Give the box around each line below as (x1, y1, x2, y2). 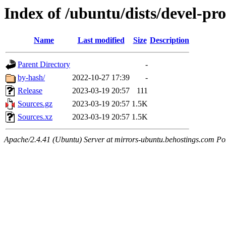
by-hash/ (18, 73, 45, 82)
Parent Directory (18, 60, 70, 69)
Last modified (77, 36, 125, 45)
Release (18, 86, 42, 95)
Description (150, 36, 189, 45)
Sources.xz (18, 112, 52, 122)
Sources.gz (18, 99, 52, 108)
